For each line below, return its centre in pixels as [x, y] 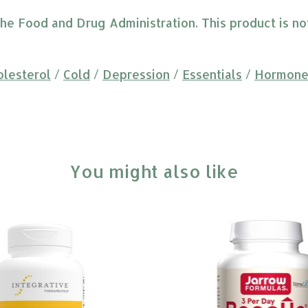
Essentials [212, 74]
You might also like [154, 172]
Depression [136, 74]
